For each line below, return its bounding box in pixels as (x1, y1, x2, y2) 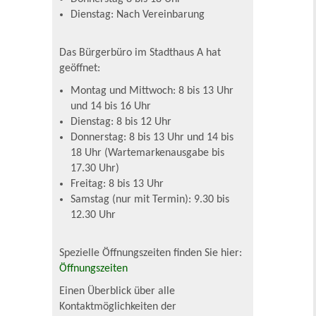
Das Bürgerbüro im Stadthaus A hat (59, 47, 221, 59)
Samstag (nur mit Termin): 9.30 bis (71, 194, 230, 206)
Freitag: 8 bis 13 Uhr (71, 178, 164, 190)
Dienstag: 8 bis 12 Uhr (71, 116, 172, 128)
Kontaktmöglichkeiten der (59, 301, 177, 313)
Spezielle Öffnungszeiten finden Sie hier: (59, 248, 243, 260)
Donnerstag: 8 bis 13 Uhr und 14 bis (71, 132, 234, 144)
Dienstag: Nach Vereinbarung (71, 9, 205, 21)
